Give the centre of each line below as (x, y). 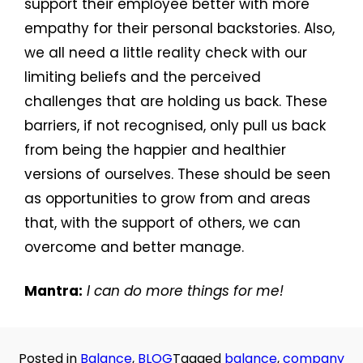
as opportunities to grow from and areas (167, 199)
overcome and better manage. (134, 248)
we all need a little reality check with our (166, 53)
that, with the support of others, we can (162, 223)
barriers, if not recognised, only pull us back (175, 126)
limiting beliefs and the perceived (143, 77)
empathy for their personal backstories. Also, (179, 29)
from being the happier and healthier (155, 150)
